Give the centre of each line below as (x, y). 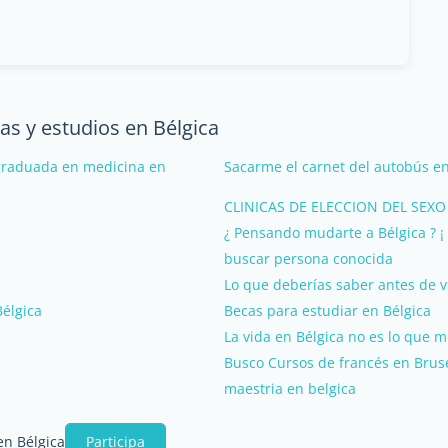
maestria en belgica (290, 388)
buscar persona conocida (308, 258)
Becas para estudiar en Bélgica (327, 310)
